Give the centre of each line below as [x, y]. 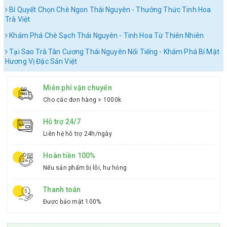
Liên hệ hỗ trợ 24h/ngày [78, 134]
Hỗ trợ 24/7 [62, 122]
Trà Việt [18, 19]
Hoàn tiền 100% [69, 156]
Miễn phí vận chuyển [78, 88]
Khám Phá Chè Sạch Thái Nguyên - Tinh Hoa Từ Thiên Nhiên [106, 35]
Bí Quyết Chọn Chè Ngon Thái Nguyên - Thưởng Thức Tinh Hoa [109, 10]
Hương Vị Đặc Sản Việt [41, 61]
